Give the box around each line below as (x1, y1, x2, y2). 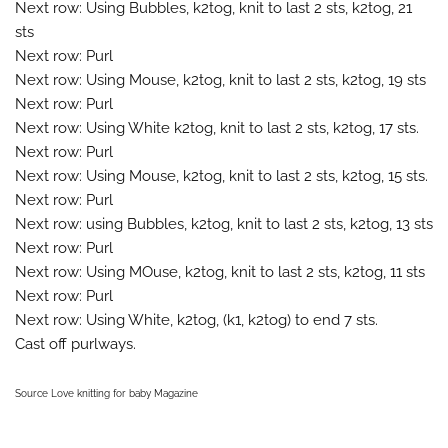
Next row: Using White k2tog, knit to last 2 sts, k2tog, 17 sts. (15, 118, 419, 137)
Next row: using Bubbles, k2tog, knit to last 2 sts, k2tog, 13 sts (15, 214, 433, 233)
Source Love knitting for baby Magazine (15, 387, 198, 399)
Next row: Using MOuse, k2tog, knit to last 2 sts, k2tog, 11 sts (15, 262, 425, 281)
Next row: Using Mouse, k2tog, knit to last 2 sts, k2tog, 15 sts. (15, 166, 428, 185)
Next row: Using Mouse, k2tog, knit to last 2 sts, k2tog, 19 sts (15, 70, 426, 89)
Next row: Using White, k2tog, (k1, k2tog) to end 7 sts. (15, 310, 378, 329)
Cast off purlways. (15, 334, 136, 353)
